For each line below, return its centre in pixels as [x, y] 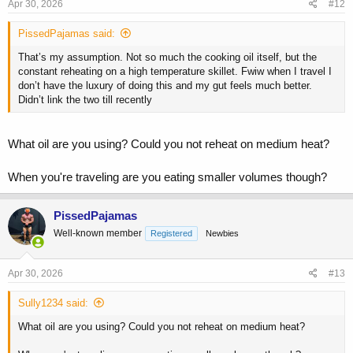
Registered [171, 233]
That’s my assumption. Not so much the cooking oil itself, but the [167, 58]
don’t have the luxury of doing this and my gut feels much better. [165, 86]
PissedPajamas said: [67, 34]
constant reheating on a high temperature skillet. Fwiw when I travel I [175, 72]
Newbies [222, 233]
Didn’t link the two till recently [85, 100]
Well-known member [98, 233]
